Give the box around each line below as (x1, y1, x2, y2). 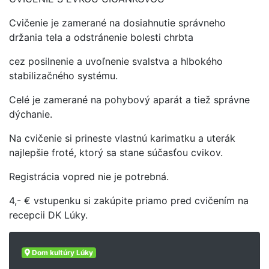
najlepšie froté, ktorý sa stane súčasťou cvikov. (9, 147, 223, 159)
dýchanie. (9, 108, 52, 120)
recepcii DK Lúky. (9, 209, 91, 221)
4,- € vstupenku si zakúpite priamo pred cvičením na (9, 195, 249, 207)
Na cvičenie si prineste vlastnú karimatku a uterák (9, 132, 235, 144)
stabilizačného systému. (9, 70, 118, 82)
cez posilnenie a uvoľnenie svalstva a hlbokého (9, 55, 223, 67)
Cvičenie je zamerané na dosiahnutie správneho (9, 17, 226, 29)
